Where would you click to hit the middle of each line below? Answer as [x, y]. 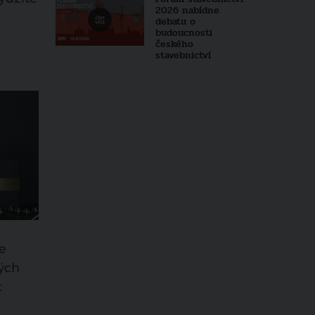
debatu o [175, 21]
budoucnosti [184, 33]
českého [174, 44]
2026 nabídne [187, 10]
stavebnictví [183, 55]
